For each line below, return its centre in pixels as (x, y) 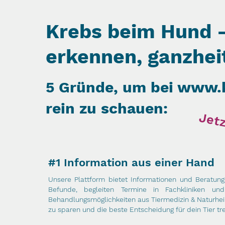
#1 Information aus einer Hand (131, 162)
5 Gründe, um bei (111, 87)
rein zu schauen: (107, 108)
